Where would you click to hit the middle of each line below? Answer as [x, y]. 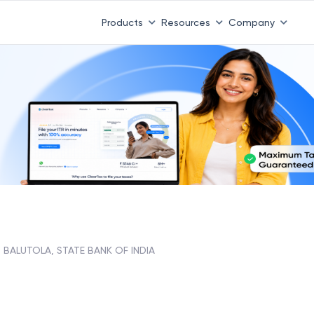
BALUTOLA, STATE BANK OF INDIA [79, 250]
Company [251, 22]
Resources [185, 22]
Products [122, 22]
